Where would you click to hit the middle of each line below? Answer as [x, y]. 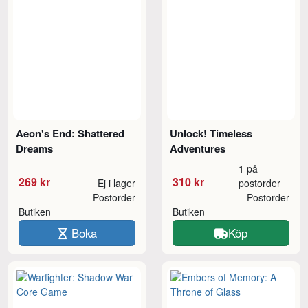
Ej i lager [116, 183]
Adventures [198, 148]
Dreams [35, 148]
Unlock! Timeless [211, 133]
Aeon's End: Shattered [70, 133]
